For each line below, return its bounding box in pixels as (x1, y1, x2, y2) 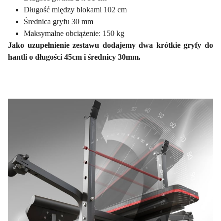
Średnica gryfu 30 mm (24, 17, 93, 26)
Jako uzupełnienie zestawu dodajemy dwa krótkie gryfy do (8, 40, 213, 49)
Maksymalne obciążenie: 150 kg (24, 29, 124, 37)
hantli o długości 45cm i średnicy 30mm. (8, 52, 141, 61)
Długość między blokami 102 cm (24, 5, 127, 14)
